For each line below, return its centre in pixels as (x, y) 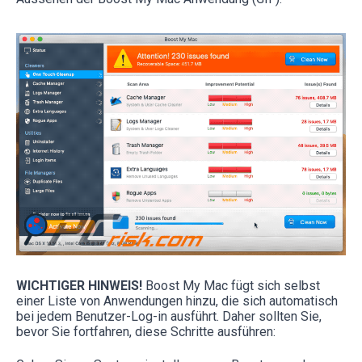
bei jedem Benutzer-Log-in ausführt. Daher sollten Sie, (169, 317)
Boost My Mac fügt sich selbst (231, 286)
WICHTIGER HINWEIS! (79, 286)
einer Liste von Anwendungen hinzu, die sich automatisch (177, 301)
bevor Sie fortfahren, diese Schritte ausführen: (146, 332)
